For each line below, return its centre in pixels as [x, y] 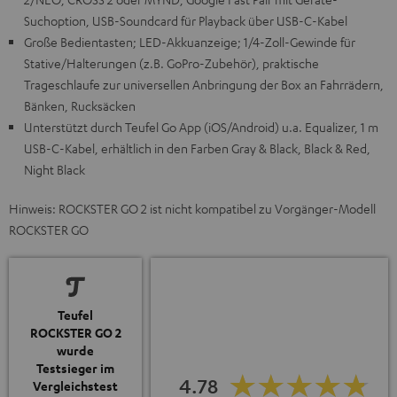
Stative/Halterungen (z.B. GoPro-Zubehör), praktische [171, 63]
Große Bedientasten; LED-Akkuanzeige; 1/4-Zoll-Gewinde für [190, 42]
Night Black [54, 170]
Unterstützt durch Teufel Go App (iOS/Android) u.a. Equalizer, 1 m [201, 127]
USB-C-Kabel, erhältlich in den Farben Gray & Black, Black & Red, [197, 148]
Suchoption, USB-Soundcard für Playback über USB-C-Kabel [186, 21]
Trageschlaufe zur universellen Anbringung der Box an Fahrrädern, [204, 85]
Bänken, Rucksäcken [80, 106]
